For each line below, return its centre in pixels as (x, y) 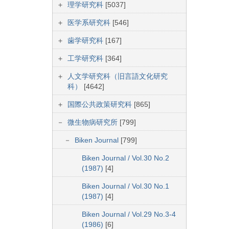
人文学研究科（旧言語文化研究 (118, 76)
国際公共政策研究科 (101, 105)
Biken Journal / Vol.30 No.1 (125, 186)
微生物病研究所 (94, 122)
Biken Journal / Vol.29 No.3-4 (129, 214)
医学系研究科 (90, 23)
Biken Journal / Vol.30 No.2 (125, 158)
